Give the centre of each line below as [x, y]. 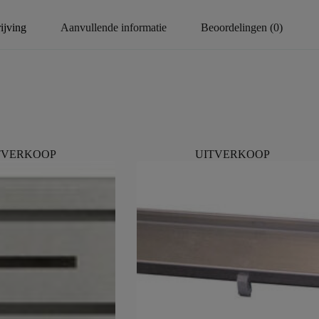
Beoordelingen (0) [241, 27]
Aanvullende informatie [113, 27]
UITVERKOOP [233, 155]
